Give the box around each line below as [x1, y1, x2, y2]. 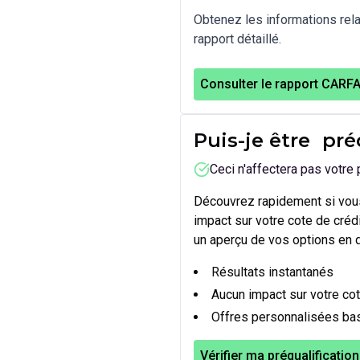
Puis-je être [194, 129, 316, 152]
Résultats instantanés [211, 264, 333, 280]
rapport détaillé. [194, 31, 281, 47]
